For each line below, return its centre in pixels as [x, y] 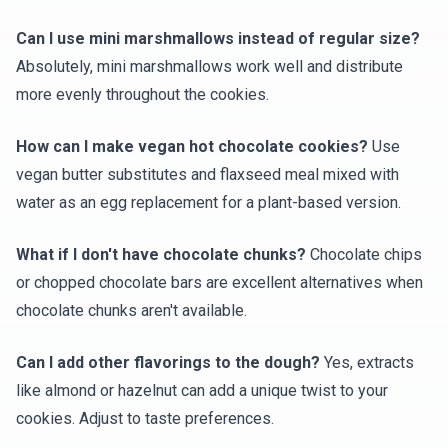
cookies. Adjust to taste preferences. [145, 419]
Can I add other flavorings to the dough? [168, 363]
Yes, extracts [367, 363]
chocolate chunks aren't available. [131, 311]
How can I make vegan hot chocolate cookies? [192, 147]
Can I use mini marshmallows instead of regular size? [218, 39]
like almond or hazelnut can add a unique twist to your [202, 391]
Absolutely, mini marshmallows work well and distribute [209, 67]
